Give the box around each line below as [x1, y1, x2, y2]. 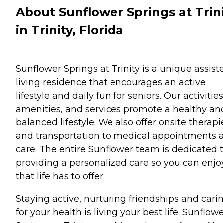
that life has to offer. [16, 170, 105, 182]
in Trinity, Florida [16, 22, 123, 37]
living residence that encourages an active [16, 76, 206, 88]
